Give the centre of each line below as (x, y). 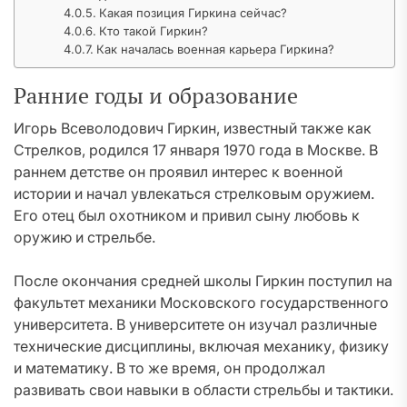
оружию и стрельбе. (84, 237)
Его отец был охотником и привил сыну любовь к (187, 215)
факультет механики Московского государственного (201, 303)
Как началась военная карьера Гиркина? (216, 49)
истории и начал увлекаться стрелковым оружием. (194, 194)
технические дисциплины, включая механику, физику (201, 346)
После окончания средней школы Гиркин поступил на (203, 281)
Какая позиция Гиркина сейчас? (194, 13)
